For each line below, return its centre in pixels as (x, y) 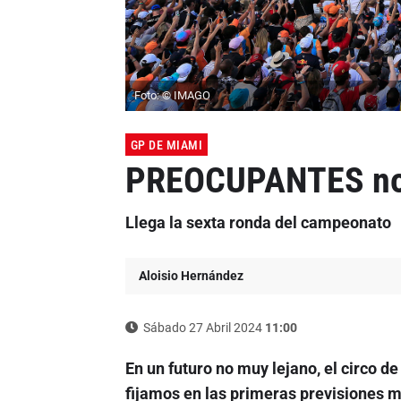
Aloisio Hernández (191, 276)
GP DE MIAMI (166, 145)
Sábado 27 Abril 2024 (202, 328)
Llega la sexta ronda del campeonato (258, 223)
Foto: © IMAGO (172, 96)
